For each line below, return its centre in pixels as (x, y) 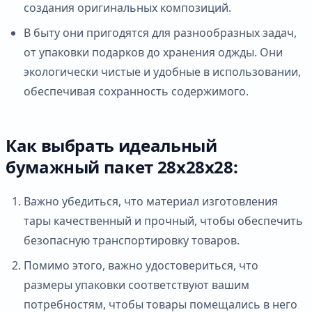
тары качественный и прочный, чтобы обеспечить (163, 220)
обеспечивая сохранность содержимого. (136, 91)
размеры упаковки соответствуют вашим (136, 284)
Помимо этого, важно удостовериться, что (141, 265)
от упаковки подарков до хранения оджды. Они (153, 52)
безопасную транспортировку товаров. (132, 240)
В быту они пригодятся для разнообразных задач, (160, 32)
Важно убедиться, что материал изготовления (151, 201)
